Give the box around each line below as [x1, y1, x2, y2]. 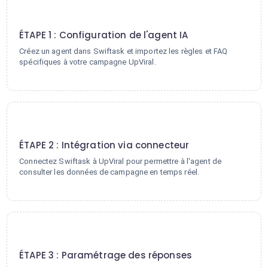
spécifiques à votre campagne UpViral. [19, 57, 156, 66]
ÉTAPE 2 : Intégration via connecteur [19, 139, 190, 151]
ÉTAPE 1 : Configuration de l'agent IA [19, 29, 188, 41]
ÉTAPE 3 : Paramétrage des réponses [19, 249, 192, 261]
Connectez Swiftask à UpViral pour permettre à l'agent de [19, 157, 222, 166]
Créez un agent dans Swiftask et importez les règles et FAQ [19, 47, 228, 56]
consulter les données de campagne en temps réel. [19, 167, 200, 176]
